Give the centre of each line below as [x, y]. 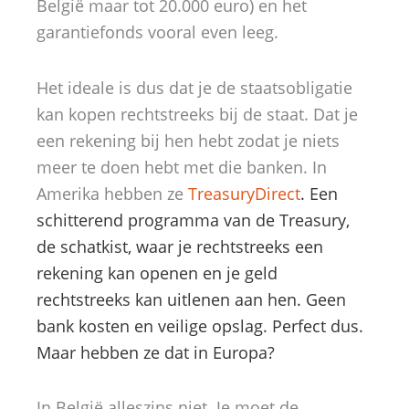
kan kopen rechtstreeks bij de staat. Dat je [197, 114]
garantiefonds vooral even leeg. [157, 32]
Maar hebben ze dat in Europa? [156, 352]
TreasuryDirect [244, 193]
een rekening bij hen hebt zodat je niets [188, 140]
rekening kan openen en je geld [157, 273]
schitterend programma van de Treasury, [193, 220]
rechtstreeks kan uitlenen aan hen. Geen [191, 299]
